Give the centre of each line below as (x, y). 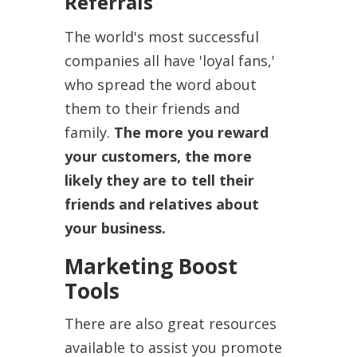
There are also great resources (170, 323)
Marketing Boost (151, 266)
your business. (115, 228)
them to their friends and (152, 108)
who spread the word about (160, 84)
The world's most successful (161, 36)
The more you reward (189, 132)
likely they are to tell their (159, 180)
